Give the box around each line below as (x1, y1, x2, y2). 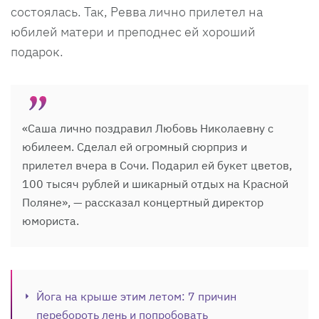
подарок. (11, 43, 66, 60)
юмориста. (22, 213, 79, 228)
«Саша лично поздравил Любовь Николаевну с (22, 120, 273, 135)
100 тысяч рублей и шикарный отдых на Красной (22, 176, 288, 191)
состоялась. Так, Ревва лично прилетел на (11, 3, 263, 20)
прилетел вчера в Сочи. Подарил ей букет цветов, (22, 157, 292, 172)
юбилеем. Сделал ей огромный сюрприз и (22, 139, 247, 154)
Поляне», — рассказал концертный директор (22, 194, 263, 209)
